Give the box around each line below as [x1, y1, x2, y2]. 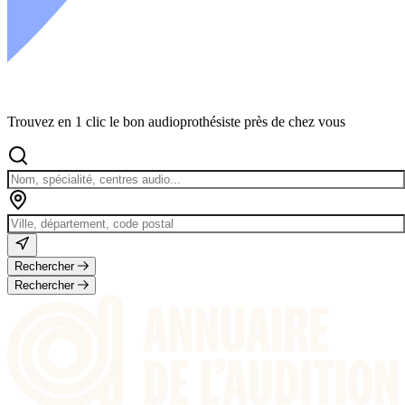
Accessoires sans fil [43, 121, 155, 137]
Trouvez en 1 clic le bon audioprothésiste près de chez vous [7, 113, 345, 129]
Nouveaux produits [43, 15, 153, 32]
